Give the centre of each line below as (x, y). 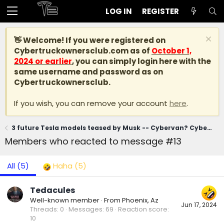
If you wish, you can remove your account (92, 103)
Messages (85, 209)
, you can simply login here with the (141, 61)
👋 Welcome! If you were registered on (90, 40)
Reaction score (143, 209)
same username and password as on (88, 72)
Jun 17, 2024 (199, 205)
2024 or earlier (43, 61)
